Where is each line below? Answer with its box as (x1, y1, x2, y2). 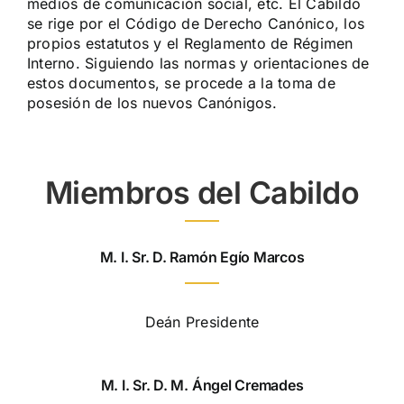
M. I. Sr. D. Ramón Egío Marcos (99, 248, 305, 267)
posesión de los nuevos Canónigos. (26, 94, 277, 113)
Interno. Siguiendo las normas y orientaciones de (26, 54, 370, 73)
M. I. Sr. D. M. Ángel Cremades (100, 376, 304, 395)
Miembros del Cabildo (44, 174, 360, 212)
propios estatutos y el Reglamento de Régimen (26, 34, 353, 53)
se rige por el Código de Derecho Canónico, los (26, 14, 365, 33)
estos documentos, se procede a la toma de (26, 74, 335, 93)
